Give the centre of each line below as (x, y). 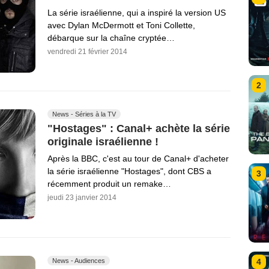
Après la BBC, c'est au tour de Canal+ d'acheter (138, 159)
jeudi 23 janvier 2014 (82, 198)
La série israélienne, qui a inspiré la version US (137, 12)
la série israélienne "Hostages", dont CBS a (129, 171)
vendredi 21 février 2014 (87, 51)
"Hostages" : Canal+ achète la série (139, 128)
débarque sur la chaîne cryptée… (111, 38)
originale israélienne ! (103, 141)
